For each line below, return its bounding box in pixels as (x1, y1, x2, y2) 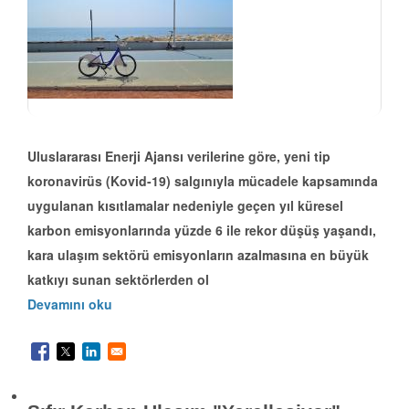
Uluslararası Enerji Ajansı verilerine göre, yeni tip (27, 147, 330, 166)
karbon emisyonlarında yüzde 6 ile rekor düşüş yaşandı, (27, 221, 376, 240)
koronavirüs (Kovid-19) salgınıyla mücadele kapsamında (27, 172, 378, 191)
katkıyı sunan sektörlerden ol (27, 270, 209, 289)
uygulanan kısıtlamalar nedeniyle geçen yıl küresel (27, 196, 343, 215)
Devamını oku (27, 295, 112, 314)
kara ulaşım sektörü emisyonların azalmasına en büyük (27, 246, 369, 265)
